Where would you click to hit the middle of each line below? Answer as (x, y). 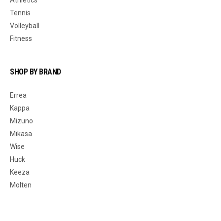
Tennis (20, 13)
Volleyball (25, 25)
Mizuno (21, 121)
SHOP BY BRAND (36, 72)
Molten (21, 185)
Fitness (21, 38)
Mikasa (21, 133)
